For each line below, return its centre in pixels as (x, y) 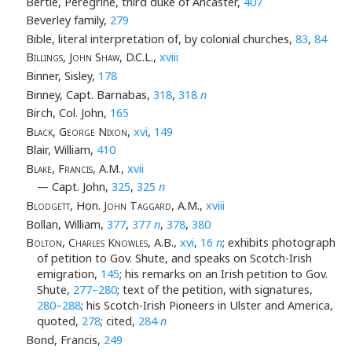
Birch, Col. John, (68, 113)
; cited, (119, 321)
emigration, (69, 274)
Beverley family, (68, 20)
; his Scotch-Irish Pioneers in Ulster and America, (207, 306)
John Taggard (137, 206)
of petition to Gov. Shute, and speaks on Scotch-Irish (174, 258)
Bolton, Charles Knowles (86, 243)
